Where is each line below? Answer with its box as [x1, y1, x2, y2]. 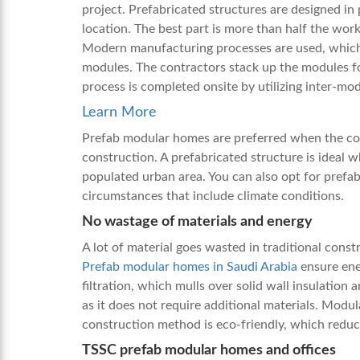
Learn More [82, 105, 157, 120]
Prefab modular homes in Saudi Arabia [82, 260, 297, 273]
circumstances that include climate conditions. [82, 190, 347, 202]
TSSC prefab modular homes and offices [82, 343, 339, 358]
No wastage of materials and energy [82, 215, 313, 229]
